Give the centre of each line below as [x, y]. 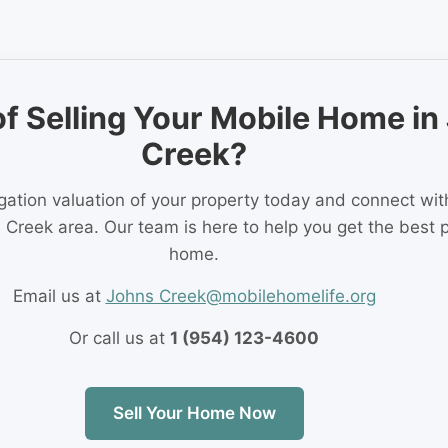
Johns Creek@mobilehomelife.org [240, 295]
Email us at [59, 295]
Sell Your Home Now [194, 412]
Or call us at [119, 337]
